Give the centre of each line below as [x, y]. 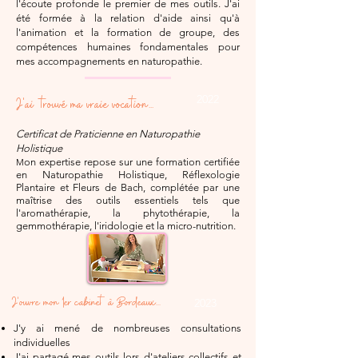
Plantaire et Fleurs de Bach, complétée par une [128, 187]
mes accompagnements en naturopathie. [109, 61]
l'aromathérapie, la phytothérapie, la [128, 213]
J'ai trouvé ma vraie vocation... [85, 105]
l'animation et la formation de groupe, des [128, 32]
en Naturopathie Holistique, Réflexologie [128, 174]
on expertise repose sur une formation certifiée [132, 161]
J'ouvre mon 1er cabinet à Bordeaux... [86, 303]
